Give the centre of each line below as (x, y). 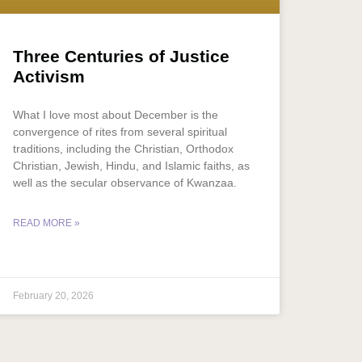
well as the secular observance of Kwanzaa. (125, 182)
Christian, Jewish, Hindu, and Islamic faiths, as (131, 165)
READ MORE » (46, 223)
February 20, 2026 (53, 295)
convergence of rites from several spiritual (120, 131)
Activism (49, 76)
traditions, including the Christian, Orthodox (123, 148)
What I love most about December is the (116, 114)
